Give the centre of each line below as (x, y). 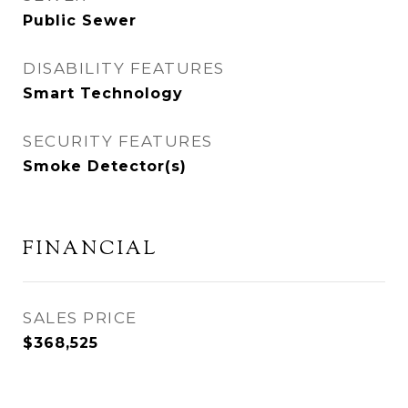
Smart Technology (103, 93)
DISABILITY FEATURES (124, 68)
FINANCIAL (91, 249)
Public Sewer (80, 20)
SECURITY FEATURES (118, 141)
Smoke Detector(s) (105, 166)
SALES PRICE (80, 317)
